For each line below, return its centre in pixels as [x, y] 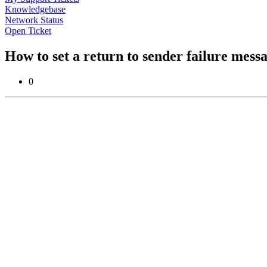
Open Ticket [28, 30]
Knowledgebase [35, 9]
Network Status [34, 20]
